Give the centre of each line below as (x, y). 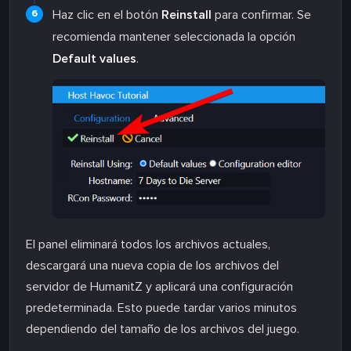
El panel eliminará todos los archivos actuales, (148, 245)
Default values (94, 58)
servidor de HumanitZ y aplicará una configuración (159, 287)
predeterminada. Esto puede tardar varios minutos (161, 308)
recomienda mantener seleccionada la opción (174, 36)
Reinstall (186, 14)
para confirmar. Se (261, 14)
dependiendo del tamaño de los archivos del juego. (163, 329)
